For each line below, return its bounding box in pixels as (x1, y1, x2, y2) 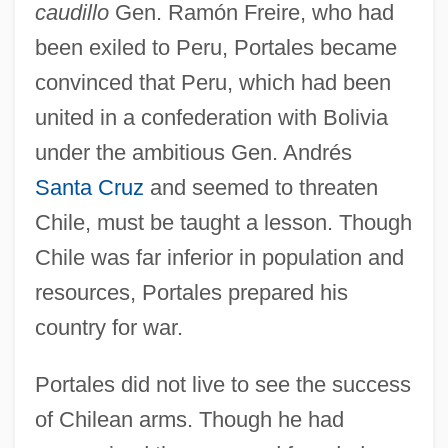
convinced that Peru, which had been (34, 69, 391, 95)
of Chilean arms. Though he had (34, 406, 344, 432)
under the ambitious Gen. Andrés (34, 139, 352, 165)
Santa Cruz (34, 174, 144, 200)
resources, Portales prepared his (34, 279, 348, 305)
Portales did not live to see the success (34, 371, 411, 397)
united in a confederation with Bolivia (34, 104, 388, 130)
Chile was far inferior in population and (34, 244, 404, 270)
